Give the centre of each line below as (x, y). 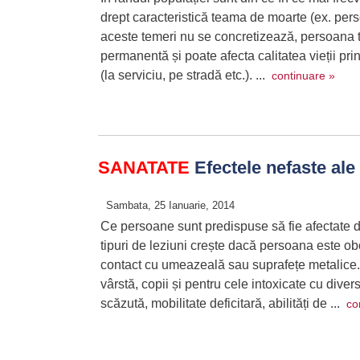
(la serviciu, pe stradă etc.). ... (186, 75)
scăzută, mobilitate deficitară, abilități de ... (223, 303)
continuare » (303, 76)
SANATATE (144, 168)
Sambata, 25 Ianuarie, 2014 (170, 205)
